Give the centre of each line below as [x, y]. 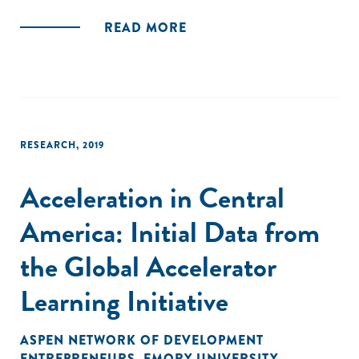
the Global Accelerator [148, 266]
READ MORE [145, 28]
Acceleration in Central [152, 198]
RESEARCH [48, 145]
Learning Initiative [124, 301]
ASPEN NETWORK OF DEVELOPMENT [142, 340]
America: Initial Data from [170, 232]
